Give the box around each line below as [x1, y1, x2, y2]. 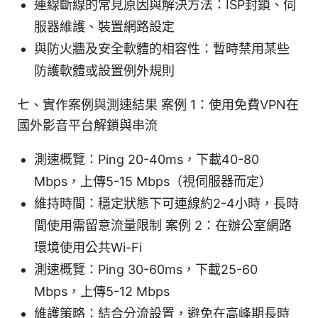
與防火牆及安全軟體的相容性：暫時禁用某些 [34, 40, 290, 56]
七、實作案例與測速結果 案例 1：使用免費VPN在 [17, 97, 299, 112]
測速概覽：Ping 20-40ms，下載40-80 [34, 151, 259, 167]
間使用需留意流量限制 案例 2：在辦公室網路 [34, 217, 292, 233]
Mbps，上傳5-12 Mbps [34, 283, 170, 299]
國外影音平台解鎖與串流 [17, 117, 158, 133]
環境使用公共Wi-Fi [34, 239, 142, 255]
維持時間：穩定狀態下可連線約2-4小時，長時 [34, 195, 299, 211]
